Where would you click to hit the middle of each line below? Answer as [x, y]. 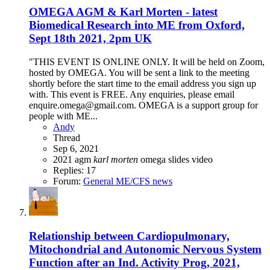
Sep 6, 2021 [76, 148]
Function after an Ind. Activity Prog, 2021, [134, 262]
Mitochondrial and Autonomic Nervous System [145, 249]
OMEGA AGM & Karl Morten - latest [123, 12]
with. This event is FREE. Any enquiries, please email [132, 94]
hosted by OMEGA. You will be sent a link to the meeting [139, 72]
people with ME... [63, 116]
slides [180, 159]
